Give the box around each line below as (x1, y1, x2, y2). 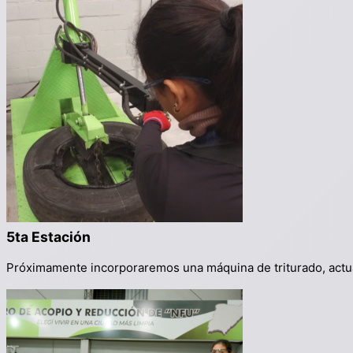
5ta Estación (6, 229, 91, 245)
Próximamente (6, 260, 87, 275)
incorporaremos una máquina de (91, 260, 271, 275)
